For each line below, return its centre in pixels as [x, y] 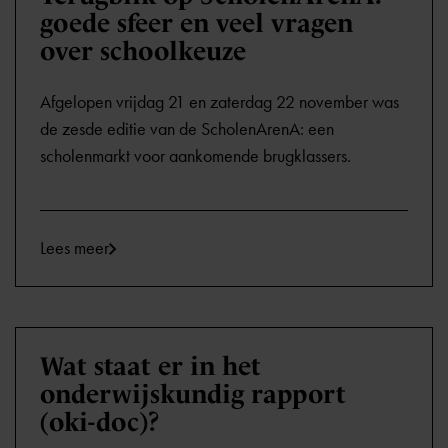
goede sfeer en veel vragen [196, 23]
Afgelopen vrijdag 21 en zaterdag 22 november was [219, 102]
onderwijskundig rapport [193, 394]
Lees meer [74, 248]
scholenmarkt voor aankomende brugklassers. [195, 156]
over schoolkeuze [143, 51]
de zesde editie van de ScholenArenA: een [187, 129]
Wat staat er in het [150, 366]
